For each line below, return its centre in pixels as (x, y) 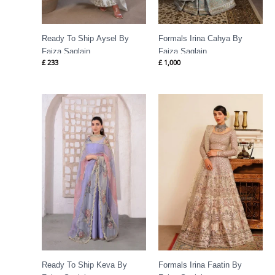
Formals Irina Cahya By (200, 39)
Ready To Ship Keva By (84, 265)
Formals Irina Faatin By (200, 265)
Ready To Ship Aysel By (85, 39)
